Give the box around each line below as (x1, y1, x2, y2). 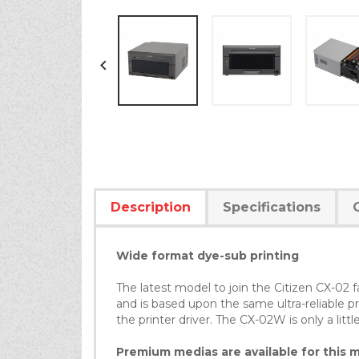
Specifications (223, 200, 321, 215)
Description (111, 200, 191, 215)
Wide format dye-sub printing (116, 248, 299, 263)
